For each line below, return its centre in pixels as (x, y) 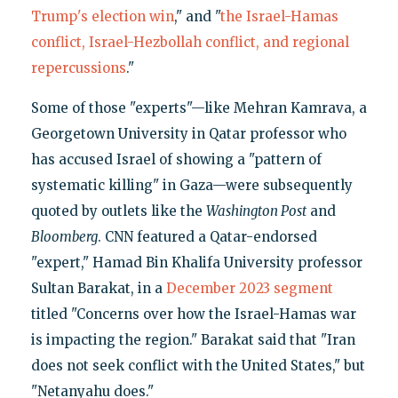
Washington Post (256, 211)
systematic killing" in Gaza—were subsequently (191, 186)
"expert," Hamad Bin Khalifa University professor (196, 263)
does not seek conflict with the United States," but (198, 366)
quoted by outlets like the (118, 211)
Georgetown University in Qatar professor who (188, 134)
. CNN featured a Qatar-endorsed (207, 237)
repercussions (78, 68)
